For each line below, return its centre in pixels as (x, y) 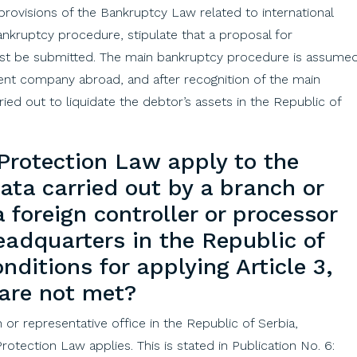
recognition (217, 79)
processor (285, 214)
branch (258, 187)
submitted (63, 57)
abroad (100, 79)
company (47, 79)
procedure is (265, 57)
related (221, 12)
